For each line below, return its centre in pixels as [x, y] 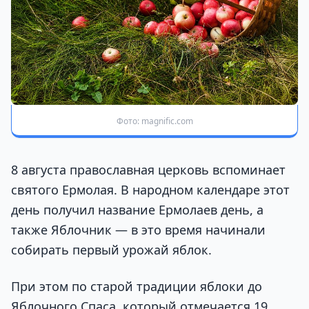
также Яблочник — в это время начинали [138, 230]
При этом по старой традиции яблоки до [137, 287]
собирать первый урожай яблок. [111, 250]
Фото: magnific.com [154, 121]
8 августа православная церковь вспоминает [148, 170]
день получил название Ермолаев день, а [137, 210]
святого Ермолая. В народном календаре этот [150, 190]
